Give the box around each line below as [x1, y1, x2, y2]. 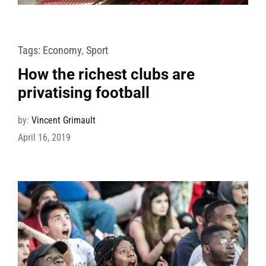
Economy [42, 44, 81, 57]
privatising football [17, 84, 150, 102]
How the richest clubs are [17, 65, 195, 84]
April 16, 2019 [17, 132, 71, 144]
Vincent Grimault [31, 115, 96, 126]
